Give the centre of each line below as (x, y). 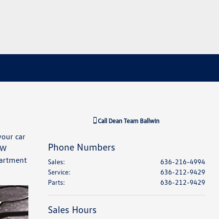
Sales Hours (72, 209)
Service (58, 172)
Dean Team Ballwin (134, 121)
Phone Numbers (81, 147)
